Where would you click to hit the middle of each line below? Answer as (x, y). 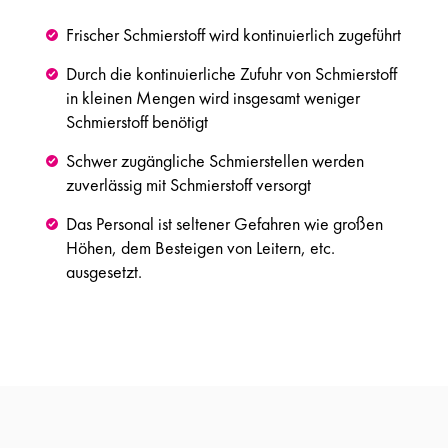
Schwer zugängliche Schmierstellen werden (215, 160)
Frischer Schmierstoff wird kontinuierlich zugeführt (233, 34)
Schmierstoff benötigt (137, 121)
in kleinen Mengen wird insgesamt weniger (213, 97)
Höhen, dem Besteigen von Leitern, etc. (200, 247)
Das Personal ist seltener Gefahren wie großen (224, 223)
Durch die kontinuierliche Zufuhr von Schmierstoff (231, 73)
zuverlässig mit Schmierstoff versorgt (188, 184)
